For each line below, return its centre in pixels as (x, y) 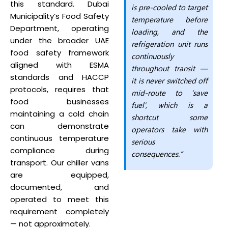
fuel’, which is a (169, 105)
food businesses (60, 102)
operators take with (169, 129)
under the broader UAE (60, 40)
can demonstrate (60, 126)
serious (143, 141)
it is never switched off (169, 80)
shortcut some (169, 117)
